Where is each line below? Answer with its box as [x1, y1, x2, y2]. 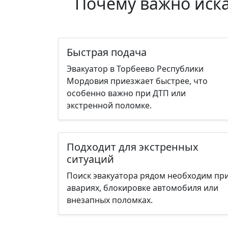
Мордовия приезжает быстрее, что [67, 75, 208, 87]
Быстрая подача [67, 45, 147, 59]
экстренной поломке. [67, 99, 152, 111]
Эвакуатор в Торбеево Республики [67, 63, 204, 74]
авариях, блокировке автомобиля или [67, 182, 218, 193]
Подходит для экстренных [67, 139, 198, 154]
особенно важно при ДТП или [67, 87, 186, 99]
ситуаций [67, 152, 114, 166]
